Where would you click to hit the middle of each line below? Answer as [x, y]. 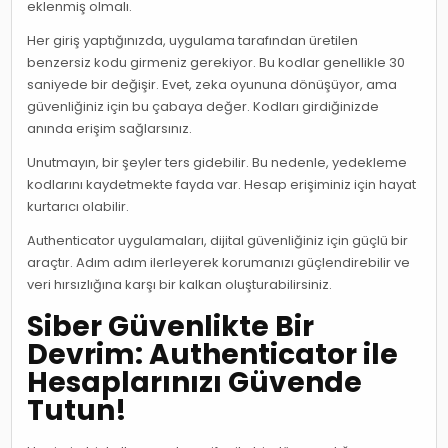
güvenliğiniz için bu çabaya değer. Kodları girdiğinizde [203, 106]
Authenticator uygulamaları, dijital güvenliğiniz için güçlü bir [218, 240]
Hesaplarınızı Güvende [195, 382]
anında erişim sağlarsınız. [110, 128]
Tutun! [77, 410]
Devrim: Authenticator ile [213, 354]
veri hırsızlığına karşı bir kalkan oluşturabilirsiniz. [180, 284]
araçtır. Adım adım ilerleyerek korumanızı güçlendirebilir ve [219, 262]
